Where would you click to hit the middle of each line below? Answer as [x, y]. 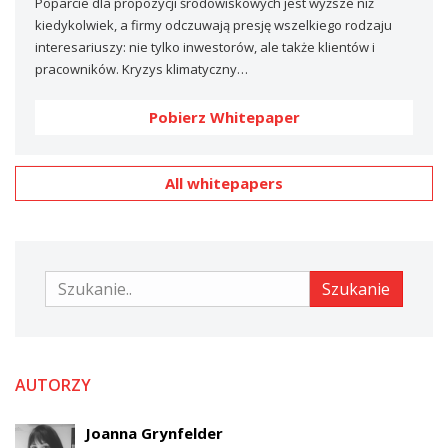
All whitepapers [224, 182]
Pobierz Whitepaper [224, 116]
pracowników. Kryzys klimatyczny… [141, 68]
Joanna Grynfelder [154, 432]
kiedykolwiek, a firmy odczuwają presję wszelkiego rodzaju [213, 24]
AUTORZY [53, 384]
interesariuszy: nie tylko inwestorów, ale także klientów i [205, 46]
